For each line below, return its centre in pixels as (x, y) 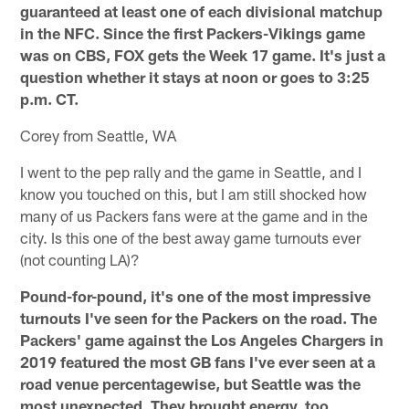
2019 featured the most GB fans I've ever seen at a (198, 362)
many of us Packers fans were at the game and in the (194, 216)
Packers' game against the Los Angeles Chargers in (202, 340)
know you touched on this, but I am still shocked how (194, 194)
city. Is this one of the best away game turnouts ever (191, 238)
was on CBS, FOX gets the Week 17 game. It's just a (203, 55)
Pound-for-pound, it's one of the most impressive (196, 296)
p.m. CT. (50, 99)
